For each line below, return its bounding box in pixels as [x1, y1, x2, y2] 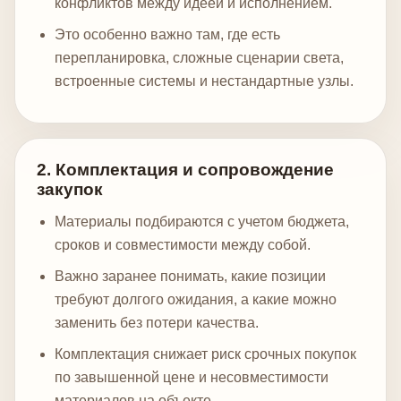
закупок [37, 180, 103, 200]
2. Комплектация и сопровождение [37, 160, 334, 180]
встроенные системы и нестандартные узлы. [55, 73, 354, 90]
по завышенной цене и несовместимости [55, 369, 328, 385]
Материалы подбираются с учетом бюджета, [55, 214, 349, 230]
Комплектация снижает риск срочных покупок [55, 346, 356, 362]
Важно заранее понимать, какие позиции [55, 268, 326, 284]
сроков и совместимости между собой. [55, 237, 311, 253]
